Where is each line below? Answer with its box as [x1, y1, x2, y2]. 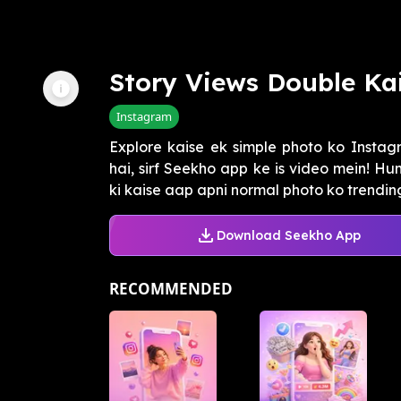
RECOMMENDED [109, 278, 233, 300]
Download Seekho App [216, 226, 361, 243]
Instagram [116, 108, 172, 125]
